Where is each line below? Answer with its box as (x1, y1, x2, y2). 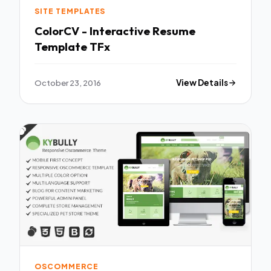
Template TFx (90, 39, 110, 54)
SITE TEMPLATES (34, 6, 106, 16)
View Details (176, 77, 229, 88)
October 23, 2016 (34, 77, 101, 88)
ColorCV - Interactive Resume (34, 24, 195, 39)
